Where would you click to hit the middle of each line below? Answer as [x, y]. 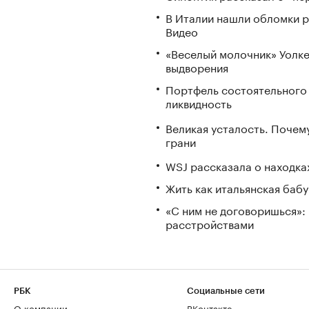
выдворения [197, 66]
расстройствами [210, 223]
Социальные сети [226, 291]
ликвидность [199, 102]
